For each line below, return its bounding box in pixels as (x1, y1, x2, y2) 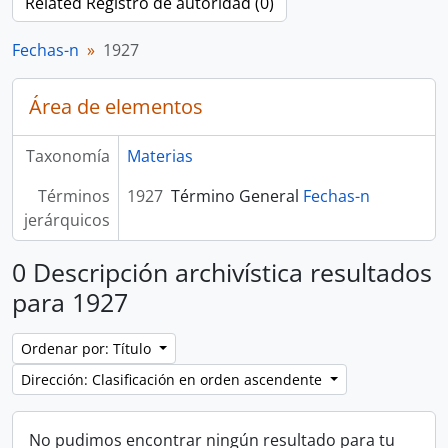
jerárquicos (23, 209, 110, 231)
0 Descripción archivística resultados (12, 255, 432, 289)
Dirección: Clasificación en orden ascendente (21, 370, 326, 389)
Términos (37, 185, 110, 207)
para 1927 (12, 285, 128, 319)
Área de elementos (29, 93, 203, 120)
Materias (126, 145, 193, 167)
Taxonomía (25, 145, 110, 167)
